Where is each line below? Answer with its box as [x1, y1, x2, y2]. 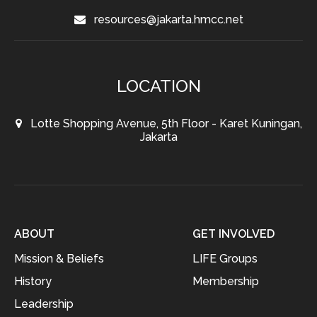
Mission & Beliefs [14, 252, 104, 265]
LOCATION [116, 76, 201, 96]
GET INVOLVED [192, 227, 275, 241]
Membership [192, 275, 259, 288]
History [14, 275, 52, 288]
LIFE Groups [192, 252, 258, 265]
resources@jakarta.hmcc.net [85, 13, 243, 26]
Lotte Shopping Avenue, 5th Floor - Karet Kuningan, [21, 117, 302, 130]
